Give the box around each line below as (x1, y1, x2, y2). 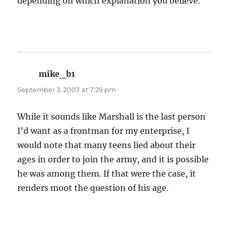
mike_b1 (39, 69, 75, 79)
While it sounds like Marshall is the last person (17, 111, 206, 122)
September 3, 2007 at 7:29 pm (17, 85, 117, 94)
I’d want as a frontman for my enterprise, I (17, 126, 190, 136)
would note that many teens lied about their (17, 140, 196, 151)
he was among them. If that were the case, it (17, 168, 196, 179)
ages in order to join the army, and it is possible (17, 154, 209, 165)
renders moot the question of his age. (17, 183, 169, 193)
